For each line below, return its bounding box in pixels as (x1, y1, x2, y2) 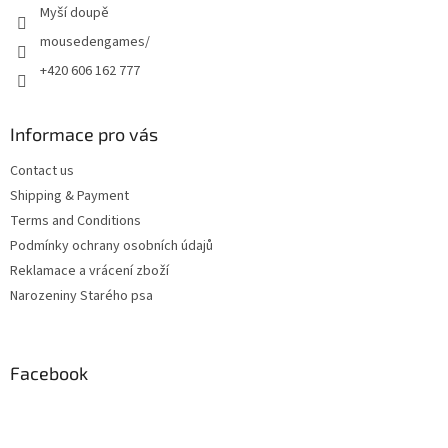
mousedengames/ (40, 31, 150, 52)
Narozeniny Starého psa (10, 285, 153, 306)
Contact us (10, 160, 74, 181)
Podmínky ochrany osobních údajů (10, 235, 213, 256)
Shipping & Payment (10, 185, 129, 206)
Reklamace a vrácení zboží (10, 260, 169, 281)
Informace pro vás (10, 122, 158, 145)
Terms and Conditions (10, 210, 141, 231)
